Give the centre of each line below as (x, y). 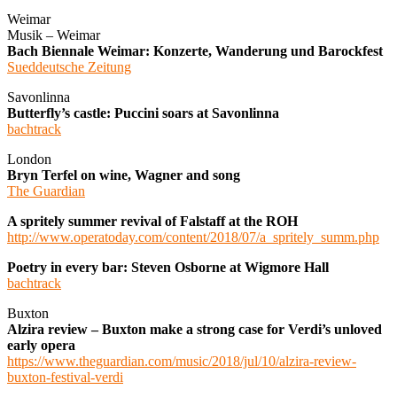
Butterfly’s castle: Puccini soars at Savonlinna (143, 113)
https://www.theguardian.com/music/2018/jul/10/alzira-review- (182, 361)
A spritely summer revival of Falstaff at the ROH (152, 221)
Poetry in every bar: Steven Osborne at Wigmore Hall (168, 267)
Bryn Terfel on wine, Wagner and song (124, 175)
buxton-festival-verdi (65, 377)
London (29, 159)
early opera (41, 345)
